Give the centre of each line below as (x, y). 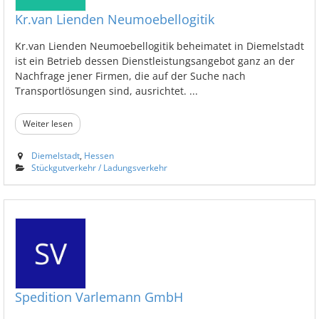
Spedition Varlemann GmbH (99, 297)
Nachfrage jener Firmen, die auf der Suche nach (130, 75)
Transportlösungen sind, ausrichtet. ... (106, 90)
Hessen (99, 155)
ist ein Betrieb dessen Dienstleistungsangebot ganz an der (155, 61)
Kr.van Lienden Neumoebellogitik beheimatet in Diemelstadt (159, 46)
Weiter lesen (48, 123)
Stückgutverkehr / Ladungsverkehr (99, 167)
